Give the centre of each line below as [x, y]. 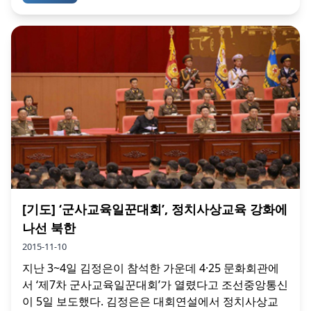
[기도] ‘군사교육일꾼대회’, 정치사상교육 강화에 [155, 209]
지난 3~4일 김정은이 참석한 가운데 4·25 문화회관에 [151, 268]
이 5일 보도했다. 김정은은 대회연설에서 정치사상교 [150, 301]
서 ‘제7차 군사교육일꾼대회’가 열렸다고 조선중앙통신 [155, 284]
